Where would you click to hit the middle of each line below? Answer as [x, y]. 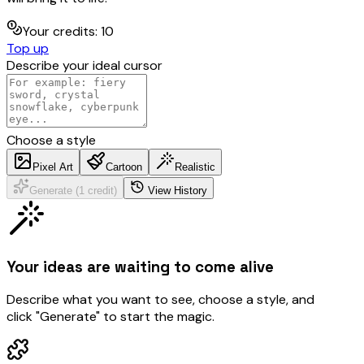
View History [178, 190]
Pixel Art [53, 167]
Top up [28, 48]
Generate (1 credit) [73, 190]
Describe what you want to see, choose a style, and [160, 300]
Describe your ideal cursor [84, 65]
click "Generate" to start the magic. [110, 317]
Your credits [59, 31]
